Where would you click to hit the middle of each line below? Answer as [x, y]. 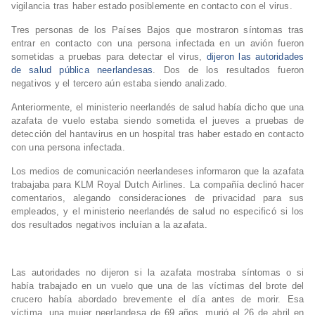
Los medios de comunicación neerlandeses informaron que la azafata [157, 172]
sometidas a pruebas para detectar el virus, [107, 57]
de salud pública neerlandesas [82, 70]
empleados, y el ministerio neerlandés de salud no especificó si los [157, 212]
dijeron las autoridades [255, 57]
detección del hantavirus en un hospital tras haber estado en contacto [157, 134]
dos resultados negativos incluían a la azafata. [109, 225]
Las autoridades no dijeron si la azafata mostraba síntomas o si [157, 273]
